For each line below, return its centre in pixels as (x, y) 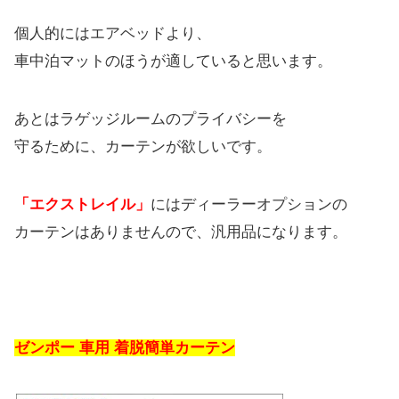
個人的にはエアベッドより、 (113, 33)
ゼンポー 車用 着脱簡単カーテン (125, 347)
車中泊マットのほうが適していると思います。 (173, 61)
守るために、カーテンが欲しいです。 (143, 146)
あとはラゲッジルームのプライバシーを (151, 118)
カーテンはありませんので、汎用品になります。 (181, 232)
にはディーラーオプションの (249, 204)
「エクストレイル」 (82, 204)
